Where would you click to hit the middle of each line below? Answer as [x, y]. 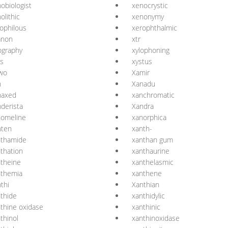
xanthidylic [148, 196]
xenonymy [148, 17]
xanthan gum [152, 140]
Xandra [143, 106]
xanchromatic [153, 95]
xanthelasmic [153, 162]
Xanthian [146, 184]
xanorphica [149, 117]
